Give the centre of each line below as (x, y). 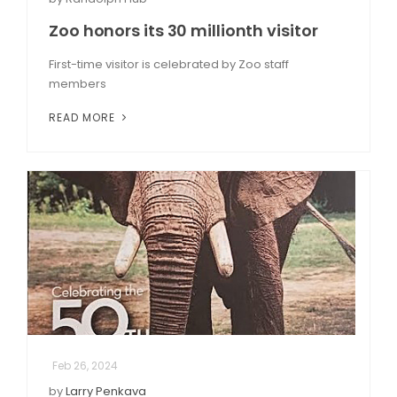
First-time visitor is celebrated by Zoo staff (169, 64)
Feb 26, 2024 (85, 365)
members (78, 83)
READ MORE (84, 117)
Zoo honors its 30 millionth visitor (183, 30)
